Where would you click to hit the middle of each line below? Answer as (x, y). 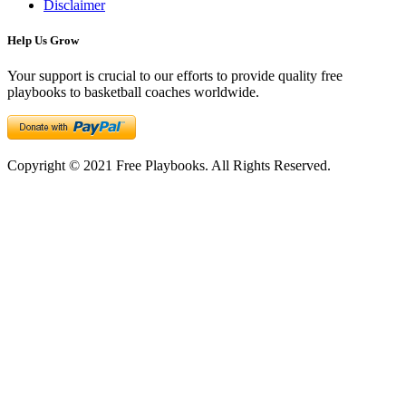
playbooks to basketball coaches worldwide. (133, 92)
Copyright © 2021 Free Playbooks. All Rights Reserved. (169, 165)
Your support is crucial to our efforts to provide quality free (175, 76)
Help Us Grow (43, 40)
